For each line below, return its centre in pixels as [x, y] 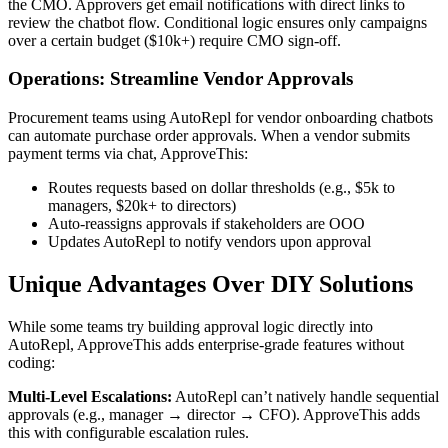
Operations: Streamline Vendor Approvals [180, 79]
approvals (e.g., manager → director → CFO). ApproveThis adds [214, 414]
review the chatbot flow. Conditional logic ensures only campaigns [217, 22]
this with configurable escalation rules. [128, 432]
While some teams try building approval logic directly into [190, 326]
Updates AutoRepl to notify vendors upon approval [209, 241]
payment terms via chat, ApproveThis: [128, 153]
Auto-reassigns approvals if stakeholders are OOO [206, 223]
